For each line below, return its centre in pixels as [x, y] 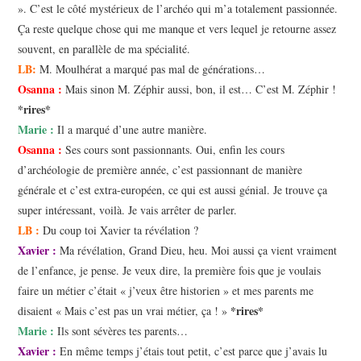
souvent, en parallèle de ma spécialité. [104, 49]
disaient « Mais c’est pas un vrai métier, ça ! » [123, 311]
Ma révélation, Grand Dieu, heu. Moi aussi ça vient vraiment [197, 251]
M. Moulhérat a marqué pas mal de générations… [151, 69]
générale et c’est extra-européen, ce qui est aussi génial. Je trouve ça [173, 190]
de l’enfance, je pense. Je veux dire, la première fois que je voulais [170, 271]
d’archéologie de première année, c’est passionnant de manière [160, 170]
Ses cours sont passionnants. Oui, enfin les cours [174, 150]
